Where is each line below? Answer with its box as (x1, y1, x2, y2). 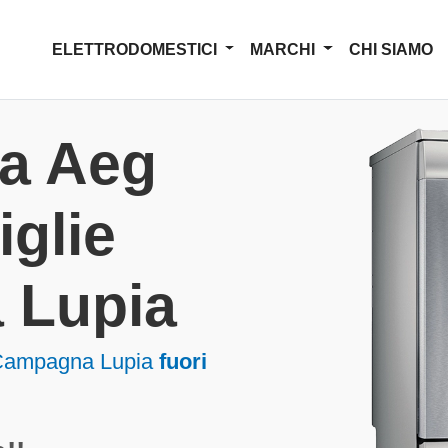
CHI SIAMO (349, 40, 433, 58)
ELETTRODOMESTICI (51, 40, 221, 58)
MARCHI (250, 40, 320, 58)
